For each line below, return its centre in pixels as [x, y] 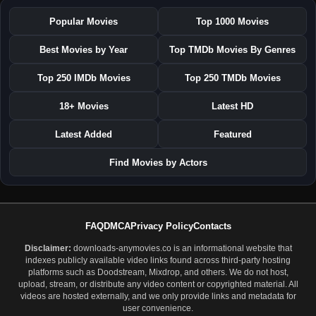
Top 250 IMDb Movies [84, 78]
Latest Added [84, 134]
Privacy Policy [162, 226]
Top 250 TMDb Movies [232, 78]
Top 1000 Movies [232, 21]
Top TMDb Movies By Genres [232, 49]
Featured [232, 134]
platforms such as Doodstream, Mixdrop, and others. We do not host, [158, 273]
